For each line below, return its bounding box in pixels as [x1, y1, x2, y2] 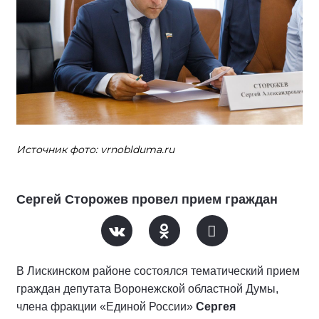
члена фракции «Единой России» [16, 300, 196, 313]
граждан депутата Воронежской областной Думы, [16, 283, 278, 295]
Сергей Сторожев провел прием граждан [16, 192, 278, 206]
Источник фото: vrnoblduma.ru [16, 143, 174, 156]
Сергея [196, 300, 236, 313]
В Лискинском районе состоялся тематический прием [16, 265, 300, 277]
